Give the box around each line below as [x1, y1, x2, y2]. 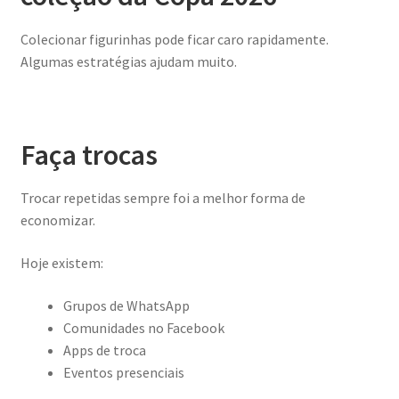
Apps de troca [62, 340, 146, 359]
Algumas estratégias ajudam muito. [20, 52, 237, 70]
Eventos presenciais [62, 362, 184, 381]
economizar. [20, 211, 95, 230]
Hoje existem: [20, 253, 103, 272]
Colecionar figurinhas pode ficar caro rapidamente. [20, 29, 329, 48]
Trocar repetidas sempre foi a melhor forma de [20, 189, 305, 208]
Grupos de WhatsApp [62, 296, 190, 314]
